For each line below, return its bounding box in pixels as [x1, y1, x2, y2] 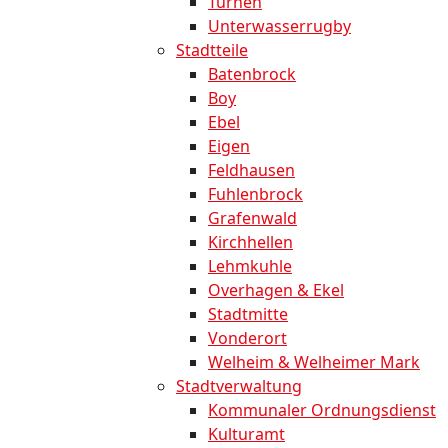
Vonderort [208, 327, 287, 350]
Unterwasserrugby [208, 15, 351, 38]
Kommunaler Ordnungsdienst [208, 399, 436, 422]
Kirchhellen [208, 231, 293, 254]
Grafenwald [208, 207, 297, 230]
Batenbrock [208, 63, 296, 86]
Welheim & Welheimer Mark [208, 351, 420, 374]
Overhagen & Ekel [208, 279, 344, 302]
